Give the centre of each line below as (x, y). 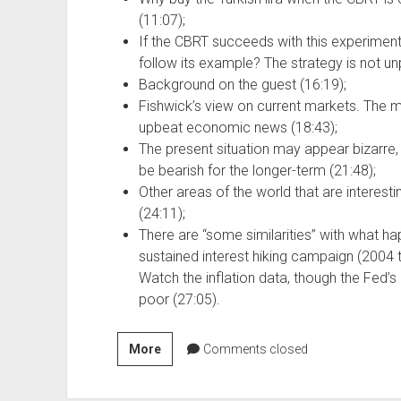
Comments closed (254, 349)
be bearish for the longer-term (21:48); (257, 170)
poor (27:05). (179, 299)
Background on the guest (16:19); (242, 84)
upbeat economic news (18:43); (238, 127)
